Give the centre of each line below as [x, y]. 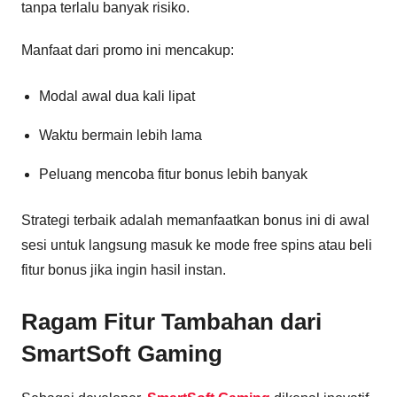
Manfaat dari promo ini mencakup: [128, 50]
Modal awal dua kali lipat [117, 96]
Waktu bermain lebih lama [121, 135]
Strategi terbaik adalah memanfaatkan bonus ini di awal [195, 220]
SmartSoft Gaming [122, 353]
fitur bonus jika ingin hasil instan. [124, 269]
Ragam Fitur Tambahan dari [171, 321]
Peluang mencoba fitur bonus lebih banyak [173, 174]
